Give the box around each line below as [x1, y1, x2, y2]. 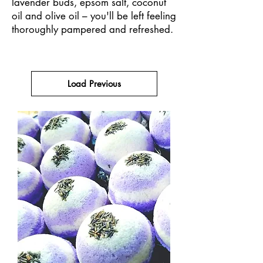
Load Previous [67, 78, 121, 89]
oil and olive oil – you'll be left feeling [12, 9, 176, 22]
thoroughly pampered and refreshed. [12, 23, 176, 36]
